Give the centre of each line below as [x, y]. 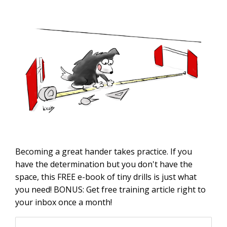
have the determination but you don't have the [104, 164]
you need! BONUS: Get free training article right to [110, 189]
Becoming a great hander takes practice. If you [104, 151]
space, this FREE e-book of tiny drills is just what [106, 177]
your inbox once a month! [64, 202]
